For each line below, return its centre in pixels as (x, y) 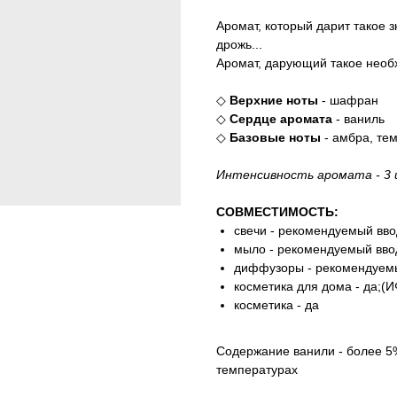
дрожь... (239, 45)
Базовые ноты (275, 138)
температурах (257, 370)
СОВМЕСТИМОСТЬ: (277, 212)
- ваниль (358, 119)
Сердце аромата (281, 119)
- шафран (348, 101)
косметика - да (276, 305)
